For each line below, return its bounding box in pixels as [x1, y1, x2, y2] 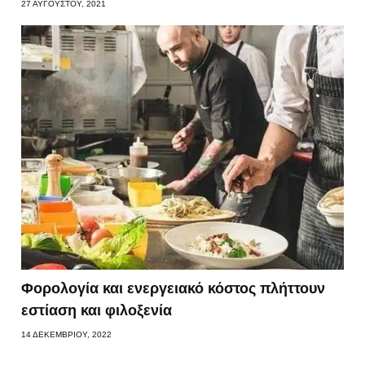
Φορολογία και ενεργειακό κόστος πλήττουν [21, 279, 326, 297]
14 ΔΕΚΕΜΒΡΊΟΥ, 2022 [21, 329, 112, 339]
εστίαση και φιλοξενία [21, 301, 173, 319]
